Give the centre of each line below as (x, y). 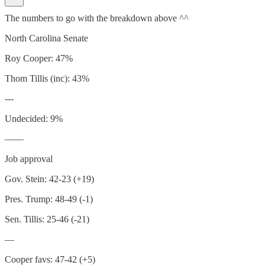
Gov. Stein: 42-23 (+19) (49, 179)
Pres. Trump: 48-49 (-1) (49, 199)
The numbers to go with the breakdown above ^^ (97, 18)
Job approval (29, 159)
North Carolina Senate (46, 38)
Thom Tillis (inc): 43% (47, 78)
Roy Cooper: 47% (39, 58)
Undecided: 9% (34, 118)
